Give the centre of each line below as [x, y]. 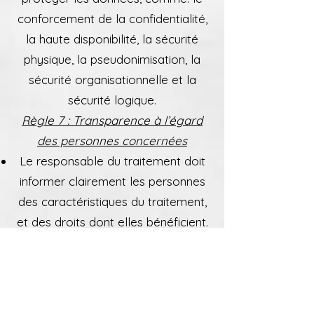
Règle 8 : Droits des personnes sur [112, 242]
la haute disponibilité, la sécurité [112, 39]
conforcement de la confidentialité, [112, 19]
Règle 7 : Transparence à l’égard [112, 120]
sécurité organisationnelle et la [112, 80]
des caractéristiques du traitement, [112, 202]
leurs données [112, 262]
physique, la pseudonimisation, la [112, 59]
